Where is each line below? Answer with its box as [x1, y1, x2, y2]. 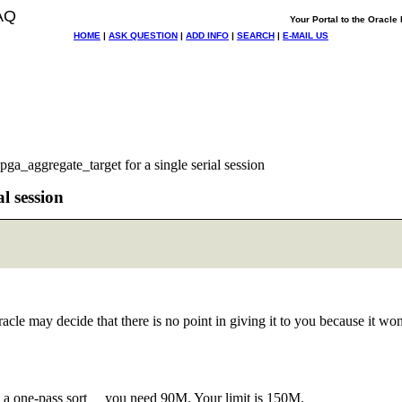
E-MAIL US [283, 31, 328, 40]
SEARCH [237, 31, 275, 40]
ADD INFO [186, 31, 229, 40]
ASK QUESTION [109, 31, 178, 40]
